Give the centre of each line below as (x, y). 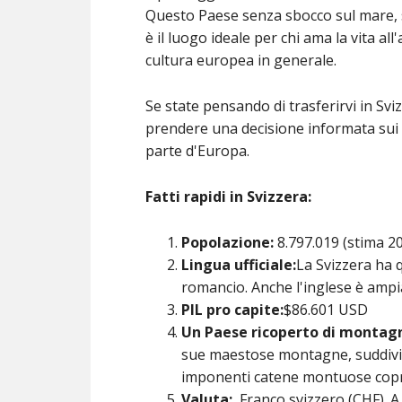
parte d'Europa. (197, 150)
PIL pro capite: (232, 309)
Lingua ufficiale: (239, 264)
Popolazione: (229, 242)
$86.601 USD (326, 309)
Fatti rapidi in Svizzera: (228, 196)
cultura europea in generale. (241, 60)
